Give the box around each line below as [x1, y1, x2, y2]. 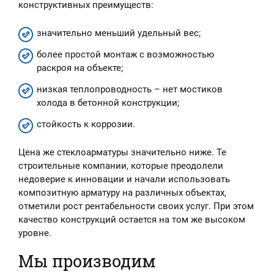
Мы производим [18, 250, 156, 272]
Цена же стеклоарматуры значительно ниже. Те [18, 147, 226, 158]
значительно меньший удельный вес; [37, 28, 201, 39]
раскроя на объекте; [37, 62, 123, 73]
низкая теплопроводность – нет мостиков [37, 84, 223, 95]
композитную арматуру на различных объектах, [18, 187, 226, 198]
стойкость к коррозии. [37, 119, 135, 130]
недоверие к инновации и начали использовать [18, 174, 230, 185]
